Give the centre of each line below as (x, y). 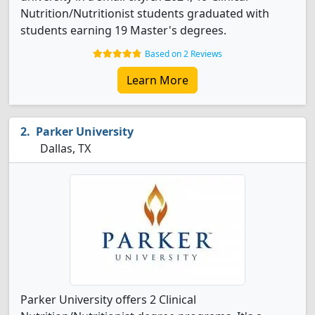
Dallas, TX (64, 148)
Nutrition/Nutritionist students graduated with (145, 13)
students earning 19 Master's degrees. (123, 30)
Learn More (157, 80)
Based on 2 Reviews (184, 54)
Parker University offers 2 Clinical (108, 300)
